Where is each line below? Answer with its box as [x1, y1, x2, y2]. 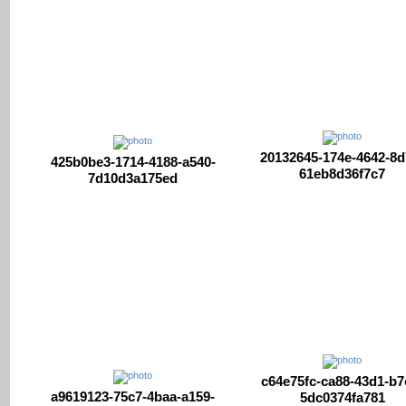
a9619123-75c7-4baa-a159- [51, 388, 215, 404]
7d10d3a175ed [88, 169, 178, 186]
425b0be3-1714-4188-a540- [50, 153, 216, 169]
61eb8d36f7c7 [299, 166, 385, 182]
